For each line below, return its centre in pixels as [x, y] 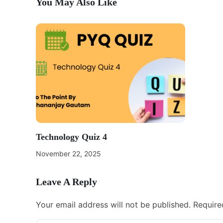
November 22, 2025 [68, 154]
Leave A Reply [66, 182]
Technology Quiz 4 [71, 137]
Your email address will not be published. [113, 205]
